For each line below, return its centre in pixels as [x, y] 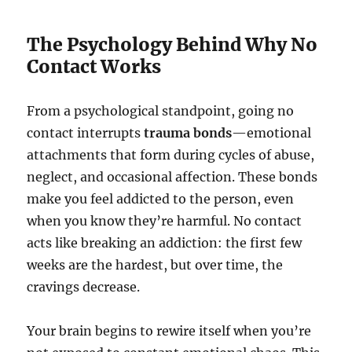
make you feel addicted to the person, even [161, 199]
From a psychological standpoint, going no [161, 111]
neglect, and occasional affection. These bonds [172, 177]
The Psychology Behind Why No [172, 45]
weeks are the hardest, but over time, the [155, 265]
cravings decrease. [84, 287]
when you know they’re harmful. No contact [165, 221]
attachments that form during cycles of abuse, [171, 155]
